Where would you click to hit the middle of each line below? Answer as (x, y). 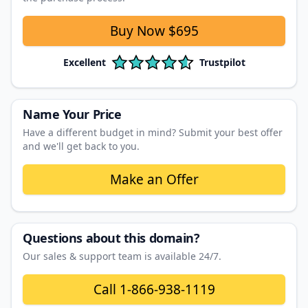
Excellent (84, 62)
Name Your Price (72, 114)
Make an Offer (154, 179)
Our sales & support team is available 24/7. (122, 256)
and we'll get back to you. (81, 146)
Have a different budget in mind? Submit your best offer (153, 132)
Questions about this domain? (111, 238)
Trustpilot (222, 62)
